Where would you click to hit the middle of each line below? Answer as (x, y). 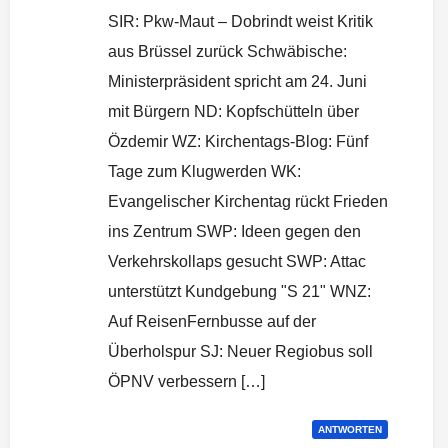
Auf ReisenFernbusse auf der (212, 321)
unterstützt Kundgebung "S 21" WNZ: (239, 291)
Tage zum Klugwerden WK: (204, 171)
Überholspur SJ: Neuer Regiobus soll (240, 351)
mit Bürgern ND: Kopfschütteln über (233, 111)
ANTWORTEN (350, 429)
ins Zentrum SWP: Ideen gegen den (234, 231)
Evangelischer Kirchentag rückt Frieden (248, 201)
